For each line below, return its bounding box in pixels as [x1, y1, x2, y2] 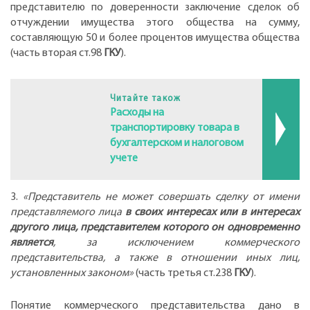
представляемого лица [10, 206, 126, 218]
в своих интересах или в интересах [125, 206, 300, 218]
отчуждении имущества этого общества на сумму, [10, 17, 300, 28]
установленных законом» [10, 267, 136, 279]
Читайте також [109, 93, 181, 103]
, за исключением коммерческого [53, 237, 300, 248]
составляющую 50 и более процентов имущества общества [10, 32, 300, 44]
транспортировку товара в [109, 122, 239, 134]
